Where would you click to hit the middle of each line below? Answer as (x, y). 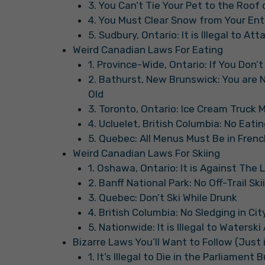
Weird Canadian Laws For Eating (148, 49)
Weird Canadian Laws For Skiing (146, 153)
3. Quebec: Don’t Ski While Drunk (162, 197)
